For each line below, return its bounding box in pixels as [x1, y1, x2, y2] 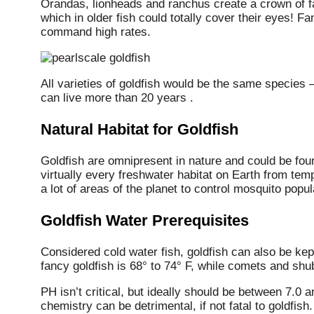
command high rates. [41, 25, 151, 39]
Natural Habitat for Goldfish [41, 120, 238, 138]
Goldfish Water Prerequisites [41, 211, 249, 229]
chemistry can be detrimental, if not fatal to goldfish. [41, 299, 313, 313]
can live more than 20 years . [41, 90, 193, 104]
